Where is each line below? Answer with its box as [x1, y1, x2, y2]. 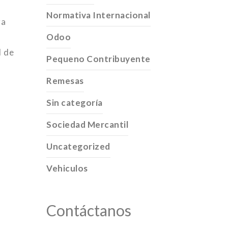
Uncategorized [46, 141, 110, 152]
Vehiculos [46, 163, 88, 174]
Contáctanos [46, 201, 131, 219]
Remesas [46, 75, 84, 86]
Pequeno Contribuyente [46, 53, 151, 64]
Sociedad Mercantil [46, 119, 129, 130]
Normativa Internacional [46, 10, 151, 20]
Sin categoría [46, 97, 103, 108]
